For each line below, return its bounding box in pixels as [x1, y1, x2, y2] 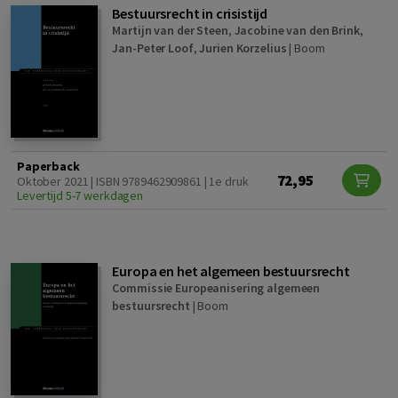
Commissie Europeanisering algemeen [112, 280, 321, 297]
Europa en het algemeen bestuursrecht [112, 262, 350, 281]
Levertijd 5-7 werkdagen [17, 187, 144, 204]
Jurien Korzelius [199, 40, 287, 57]
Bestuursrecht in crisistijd [112, 4, 268, 23]
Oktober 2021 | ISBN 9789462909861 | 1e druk [17, 173, 249, 190]
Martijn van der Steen [112, 22, 228, 39]
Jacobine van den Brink [234, 22, 360, 39]
